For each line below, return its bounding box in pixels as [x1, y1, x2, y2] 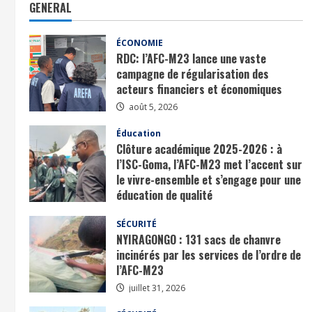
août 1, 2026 [127, 206, 178, 219]
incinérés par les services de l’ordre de [116, 246, 301, 263]
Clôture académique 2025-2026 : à [116, 140, 282, 157]
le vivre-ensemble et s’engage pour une [116, 171, 301, 188]
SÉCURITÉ [116, 217, 157, 230]
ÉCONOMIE [116, 36, 163, 49]
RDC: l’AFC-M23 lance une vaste [116, 49, 266, 67]
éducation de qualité [116, 186, 212, 203]
